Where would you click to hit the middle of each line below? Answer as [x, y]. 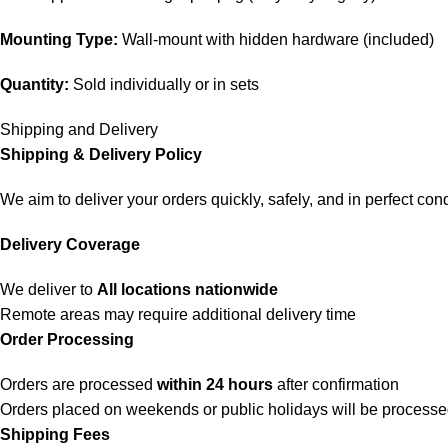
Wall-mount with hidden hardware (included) [276, 39]
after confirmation [336, 384]
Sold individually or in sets [164, 84]
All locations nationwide [187, 289]
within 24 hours [215, 384]
